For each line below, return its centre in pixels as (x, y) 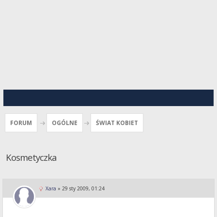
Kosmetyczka (31, 157)
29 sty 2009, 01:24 (83, 189)
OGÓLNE (65, 123)
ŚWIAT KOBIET (117, 123)
